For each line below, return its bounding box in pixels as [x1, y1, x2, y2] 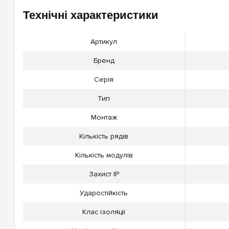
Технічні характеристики [22, 9, 158, 22]
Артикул [90, 37, 117, 47]
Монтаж [90, 113, 117, 122]
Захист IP [88, 170, 119, 179]
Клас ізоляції [82, 208, 125, 217]
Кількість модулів [75, 151, 133, 160]
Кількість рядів [79, 132, 128, 141]
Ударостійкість [80, 189, 128, 198]
